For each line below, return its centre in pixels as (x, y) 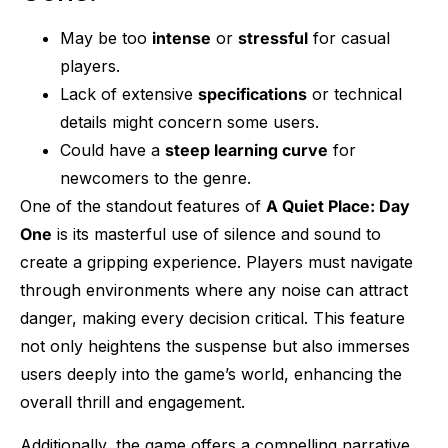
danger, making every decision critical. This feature (212, 318)
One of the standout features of (143, 206)
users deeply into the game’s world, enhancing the (211, 374)
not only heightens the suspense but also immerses (215, 346)
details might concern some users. (189, 122)
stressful (273, 38)
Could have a (112, 150)
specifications (252, 94)
